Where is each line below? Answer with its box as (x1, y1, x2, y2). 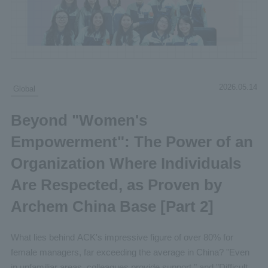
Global (13, 84, 36, 93)
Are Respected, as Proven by (10, 175, 222, 194)
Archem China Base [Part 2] (10, 197, 214, 215)
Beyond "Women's (10, 111, 147, 129)
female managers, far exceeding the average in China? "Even (10, 247, 249, 258)
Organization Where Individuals (10, 154, 241, 172)
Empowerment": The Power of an (10, 132, 253, 151)
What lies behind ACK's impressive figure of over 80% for (10, 232, 233, 243)
